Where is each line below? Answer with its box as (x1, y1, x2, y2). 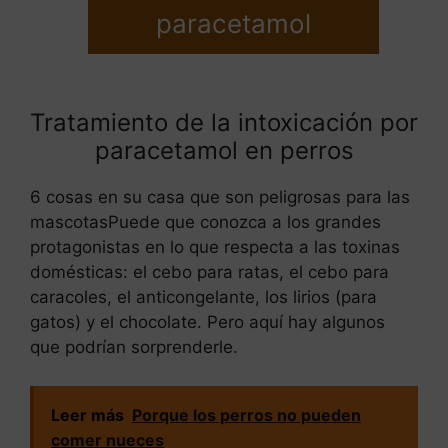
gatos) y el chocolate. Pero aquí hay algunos (30, 312, 385, 333)
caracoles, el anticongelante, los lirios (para (30, 287, 377, 308)
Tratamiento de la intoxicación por (30, 108, 418, 138)
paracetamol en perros (94, 136, 354, 166)
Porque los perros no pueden (132, 404, 361, 425)
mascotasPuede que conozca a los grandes (30, 212, 381, 233)
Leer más (51, 404, 124, 425)
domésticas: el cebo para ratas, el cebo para (30, 262, 389, 283)
